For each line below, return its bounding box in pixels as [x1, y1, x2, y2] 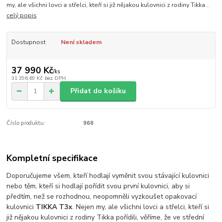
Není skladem [60, 38, 102, 47]
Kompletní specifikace [6, 152, 98, 165]
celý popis [6, 11, 37, 20]
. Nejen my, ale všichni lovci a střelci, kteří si [72, 202, 210, 212]
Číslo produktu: [6, 119, 46, 127]
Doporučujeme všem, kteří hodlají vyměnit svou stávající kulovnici [6, 171, 210, 181]
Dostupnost [11, 38, 46, 47]
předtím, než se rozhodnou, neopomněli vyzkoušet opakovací [6, 192, 197, 202]
